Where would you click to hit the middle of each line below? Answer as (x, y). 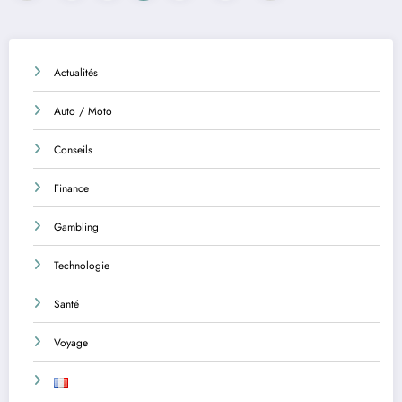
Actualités (76, 72)
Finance (71, 188)
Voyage (71, 342)
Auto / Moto (83, 111)
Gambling (76, 227)
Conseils (73, 149)
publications (64, 38)
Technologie (82, 265)
